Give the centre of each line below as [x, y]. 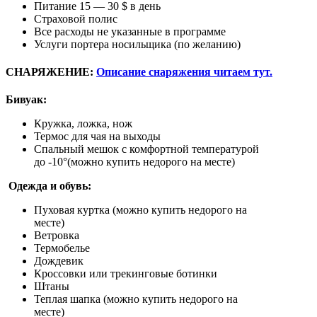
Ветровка [57, 236]
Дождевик [59, 261]
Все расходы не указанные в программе [130, 31]
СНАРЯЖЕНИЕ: [50, 72]
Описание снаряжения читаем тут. [184, 72]
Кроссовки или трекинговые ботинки [126, 274]
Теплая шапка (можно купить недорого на [136, 299]
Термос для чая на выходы [97, 137]
